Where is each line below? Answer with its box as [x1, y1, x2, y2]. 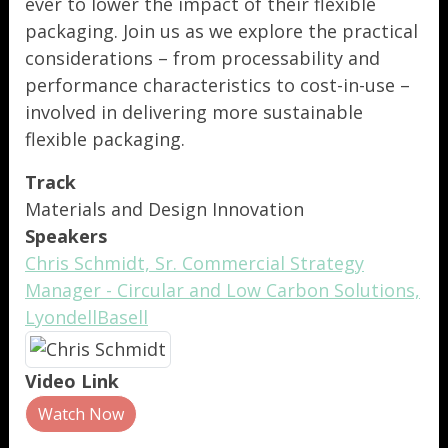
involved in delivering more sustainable [25, 100, 363, 124]
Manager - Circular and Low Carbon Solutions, [25, 278, 420, 302]
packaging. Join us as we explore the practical [25, 19, 418, 43]
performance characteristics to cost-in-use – [25, 73, 410, 97]
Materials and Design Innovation [25, 197, 304, 221]
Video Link [25, 369, 119, 393]
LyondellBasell [25, 305, 148, 329]
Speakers [25, 224, 107, 248]
